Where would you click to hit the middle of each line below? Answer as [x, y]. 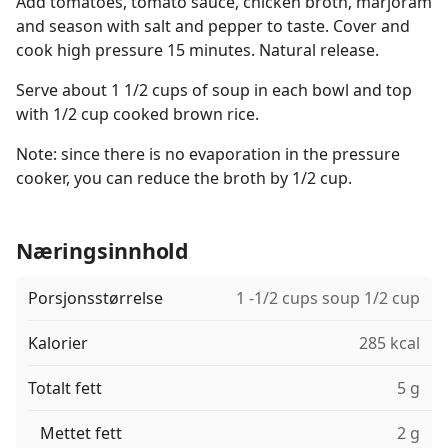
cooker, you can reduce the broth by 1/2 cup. [184, 178]
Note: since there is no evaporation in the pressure [208, 154]
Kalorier [58, 343]
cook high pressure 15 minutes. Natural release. [197, 50]
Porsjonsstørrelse [95, 298]
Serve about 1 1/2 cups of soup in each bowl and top [214, 90]
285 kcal [389, 343]
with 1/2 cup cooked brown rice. [137, 114]
